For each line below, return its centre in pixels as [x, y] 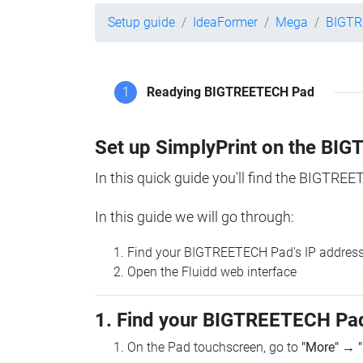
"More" [320, 348]
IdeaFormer [225, 22]
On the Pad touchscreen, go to [214, 348]
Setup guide [141, 22]
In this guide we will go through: [194, 217]
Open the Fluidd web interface [212, 272]
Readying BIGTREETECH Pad [231, 92]
